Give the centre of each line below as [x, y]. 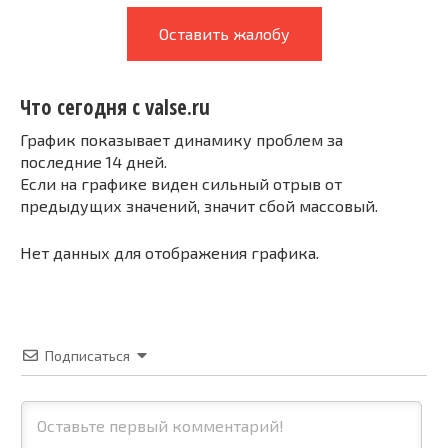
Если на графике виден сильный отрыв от [181, 183]
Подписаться [87, 355]
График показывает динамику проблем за [181, 139]
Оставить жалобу [224, 33]
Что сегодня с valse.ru [115, 107]
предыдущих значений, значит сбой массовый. [199, 205]
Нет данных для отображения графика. [169, 252]
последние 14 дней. [93, 161]
